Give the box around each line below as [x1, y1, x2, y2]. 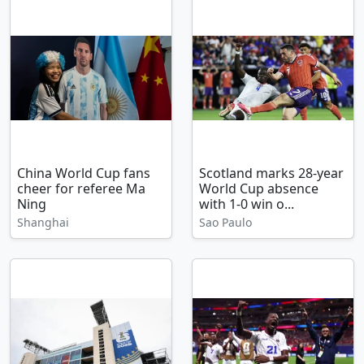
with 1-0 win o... [199, 195, 294, 213]
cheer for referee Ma [17, 180, 145, 197]
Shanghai [17, 214, 69, 230]
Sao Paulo [199, 214, 252, 230]
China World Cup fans [17, 164, 150, 182]
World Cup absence [199, 180, 318, 197]
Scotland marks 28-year [199, 164, 344, 182]
